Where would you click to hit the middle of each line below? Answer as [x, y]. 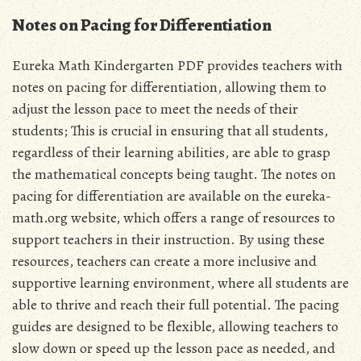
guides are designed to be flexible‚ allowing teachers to [175, 327]
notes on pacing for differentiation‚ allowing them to [169, 87]
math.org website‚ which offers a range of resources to [174, 218]
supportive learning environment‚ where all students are [180, 283]
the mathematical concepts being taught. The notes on [174, 174]
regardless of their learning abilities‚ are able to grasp [171, 153]
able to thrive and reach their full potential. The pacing [176, 305]
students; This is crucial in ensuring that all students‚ [170, 131]
